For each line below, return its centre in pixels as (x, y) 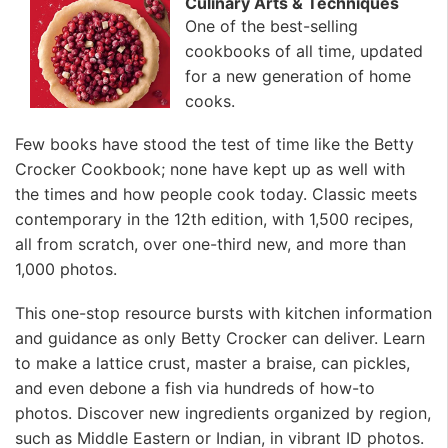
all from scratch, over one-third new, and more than (210, 244)
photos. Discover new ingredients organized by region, (223, 412)
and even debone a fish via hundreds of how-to (195, 387)
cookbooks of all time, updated (304, 51)
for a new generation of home (298, 76)
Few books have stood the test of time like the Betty (214, 144)
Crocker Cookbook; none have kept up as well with (210, 169)
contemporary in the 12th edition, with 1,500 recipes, (214, 219)
